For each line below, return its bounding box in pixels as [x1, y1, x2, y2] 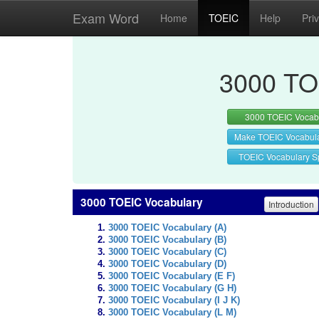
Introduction [268, 197, 314, 210]
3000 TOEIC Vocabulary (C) [108, 247, 226, 257]
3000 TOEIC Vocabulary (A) [108, 223, 226, 233]
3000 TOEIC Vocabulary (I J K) [108, 296, 240, 305]
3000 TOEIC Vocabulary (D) [108, 259, 226, 269]
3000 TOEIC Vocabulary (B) [108, 235, 226, 245]
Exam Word [73, 9, 139, 27]
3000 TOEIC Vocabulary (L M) [108, 308, 236, 318]
